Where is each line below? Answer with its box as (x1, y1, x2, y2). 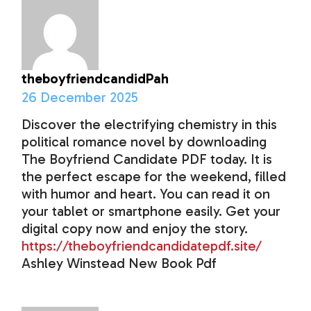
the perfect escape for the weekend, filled (22, 168, 287, 185)
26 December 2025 (22, 89, 139, 106)
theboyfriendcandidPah (22, 70, 169, 87)
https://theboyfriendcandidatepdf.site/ (22, 237, 262, 255)
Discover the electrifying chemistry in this (22, 116, 278, 133)
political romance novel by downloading (22, 133, 267, 151)
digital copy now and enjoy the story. (22, 220, 249, 237)
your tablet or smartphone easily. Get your (22, 203, 281, 220)
